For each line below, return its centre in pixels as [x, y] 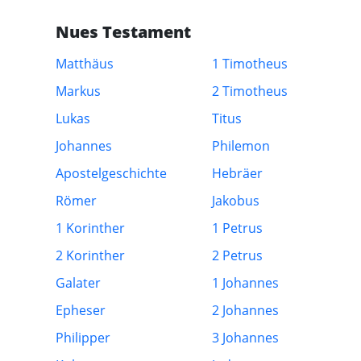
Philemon [241, 146]
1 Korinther [91, 228]
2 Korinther [91, 255]
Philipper [83, 338]
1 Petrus [238, 228]
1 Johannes [246, 283]
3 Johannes [246, 338]
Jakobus [236, 201]
